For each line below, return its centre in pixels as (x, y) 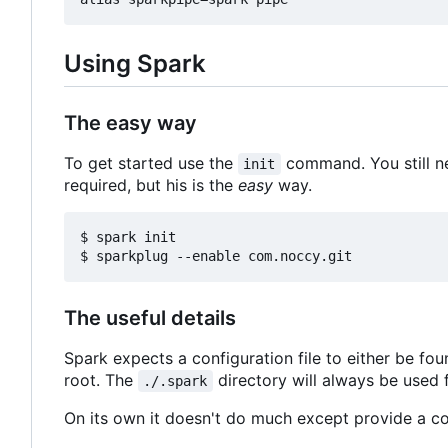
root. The (101, 380)
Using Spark (135, 63)
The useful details (150, 318)
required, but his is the (151, 185)
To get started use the (151, 163)
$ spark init (128, 237)
